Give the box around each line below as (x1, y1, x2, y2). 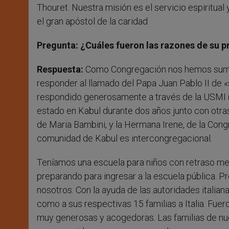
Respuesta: (37, 64, 83, 75)
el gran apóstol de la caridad (37, 16, 148, 27)
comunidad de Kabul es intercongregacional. (37, 133, 212, 144)
